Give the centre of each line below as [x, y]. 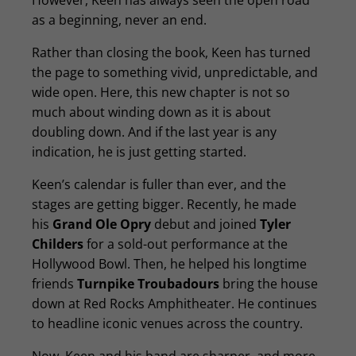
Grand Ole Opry [102, 224]
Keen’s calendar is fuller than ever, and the [159, 184]
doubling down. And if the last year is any [154, 132]
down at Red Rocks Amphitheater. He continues [174, 304]
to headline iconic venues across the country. [169, 323]
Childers [58, 244]
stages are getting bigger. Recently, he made [164, 204]
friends [54, 284]
